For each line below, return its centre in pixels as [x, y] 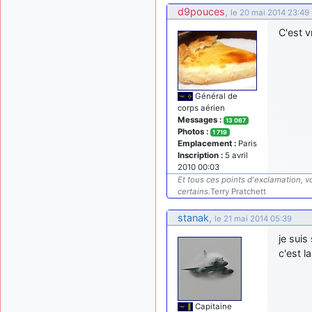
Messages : [200, 119]
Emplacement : [207, 143]
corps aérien [201, 108]
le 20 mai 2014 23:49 [270, 12]
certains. [194, 191]
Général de [215, 96]
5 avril [235, 155]
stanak [193, 217]
